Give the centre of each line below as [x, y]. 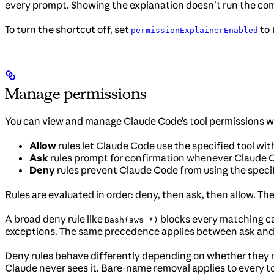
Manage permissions [76, 94]
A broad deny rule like [55, 219]
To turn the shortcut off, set [68, 30]
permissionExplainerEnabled [194, 31]
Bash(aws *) [131, 220]
